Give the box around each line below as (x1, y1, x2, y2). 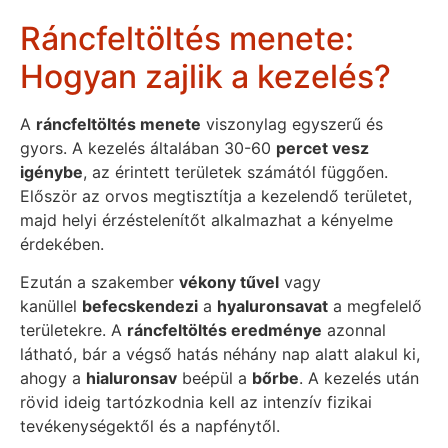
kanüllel (20, 296, 82, 317)
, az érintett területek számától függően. (83, 161, 388, 182)
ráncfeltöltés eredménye (127, 320, 322, 341)
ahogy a (20, 368, 86, 389)
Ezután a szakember (20, 272, 179, 293)
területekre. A (20, 320, 127, 341)
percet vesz (276, 137, 369, 158)
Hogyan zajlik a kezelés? (20, 56, 391, 96)
